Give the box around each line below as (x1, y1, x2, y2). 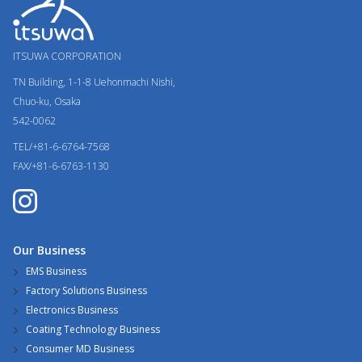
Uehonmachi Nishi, (94, 75, 175, 90)
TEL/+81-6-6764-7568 (13, 140, 110, 154)
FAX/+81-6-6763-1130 (13, 159, 109, 174)
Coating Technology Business (26, 322, 160, 337)
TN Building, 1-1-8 (13, 75, 94, 90)
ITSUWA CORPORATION (13, 49, 121, 64)
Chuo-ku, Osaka (13, 95, 81, 109)
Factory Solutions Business (26, 284, 147, 298)
